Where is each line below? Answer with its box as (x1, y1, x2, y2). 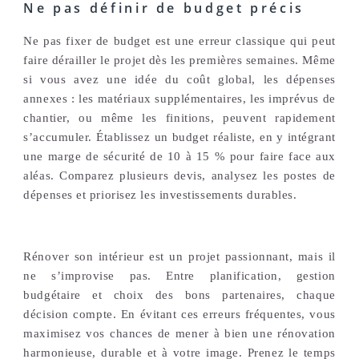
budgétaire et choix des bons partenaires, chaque (23, 288, 336, 302)
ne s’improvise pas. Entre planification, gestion (23, 269, 336, 283)
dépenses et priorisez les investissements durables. (23, 188, 297, 201)
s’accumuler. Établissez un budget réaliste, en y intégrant (23, 131, 336, 143)
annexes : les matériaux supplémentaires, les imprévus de (23, 92, 336, 105)
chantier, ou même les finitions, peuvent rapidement (23, 111, 336, 124)
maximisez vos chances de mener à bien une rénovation (23, 327, 336, 341)
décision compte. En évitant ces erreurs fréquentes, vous (23, 308, 336, 321)
